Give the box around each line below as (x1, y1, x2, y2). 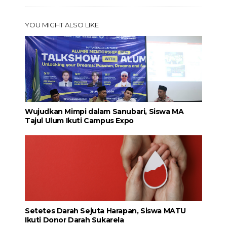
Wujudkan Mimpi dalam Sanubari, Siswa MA (24, 106, 184, 116)
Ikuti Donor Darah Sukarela (24, 215, 124, 224)
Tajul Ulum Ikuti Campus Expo (24, 116, 134, 125)
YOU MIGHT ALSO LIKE (24, 20, 99, 29)
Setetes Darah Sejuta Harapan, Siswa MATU (24, 206, 186, 215)
